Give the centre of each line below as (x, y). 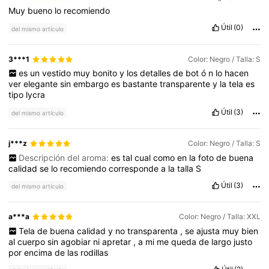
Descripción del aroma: (65, 157)
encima (40, 252)
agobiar (77, 241)
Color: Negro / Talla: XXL (219, 217)
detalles (156, 73)
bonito (106, 73)
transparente (186, 84)
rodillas (95, 252)
